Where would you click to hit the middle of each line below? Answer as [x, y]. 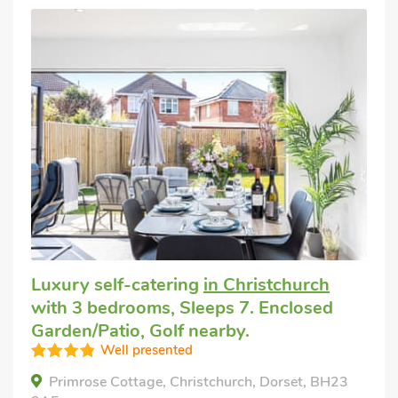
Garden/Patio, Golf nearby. [140, 331]
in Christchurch [267, 285]
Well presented [147, 350]
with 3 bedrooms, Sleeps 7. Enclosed [182, 308]
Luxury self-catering [117, 285]
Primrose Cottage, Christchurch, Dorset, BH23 [199, 382]
